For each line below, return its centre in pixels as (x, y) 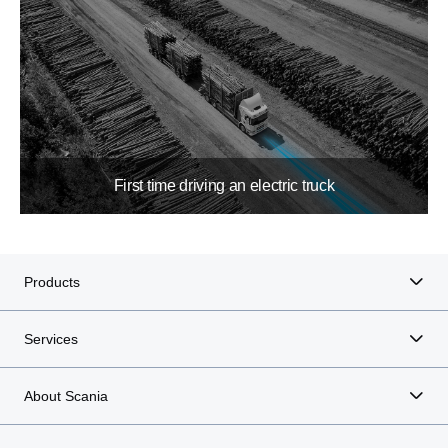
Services (51, 339)
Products (52, 282)
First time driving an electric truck (224, 186)
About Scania (66, 396)
